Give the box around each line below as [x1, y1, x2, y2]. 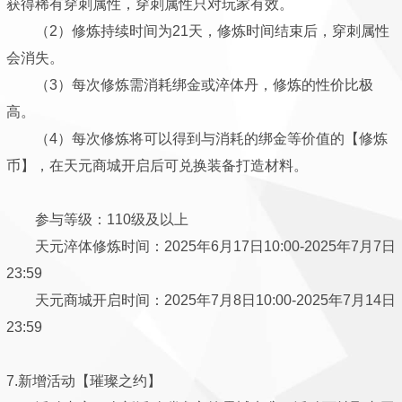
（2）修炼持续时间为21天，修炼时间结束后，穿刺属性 [6, 23, 389, 39]
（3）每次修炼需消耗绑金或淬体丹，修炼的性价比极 [6, 77, 373, 92]
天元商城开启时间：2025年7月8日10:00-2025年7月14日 [6, 293, 396, 308]
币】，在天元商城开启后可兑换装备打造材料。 [6, 158, 308, 173]
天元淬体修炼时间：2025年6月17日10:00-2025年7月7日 [6, 239, 396, 254]
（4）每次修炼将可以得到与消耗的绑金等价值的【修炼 [6, 131, 388, 146]
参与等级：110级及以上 [6, 212, 188, 227]
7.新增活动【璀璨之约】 [6, 373, 162, 389]
